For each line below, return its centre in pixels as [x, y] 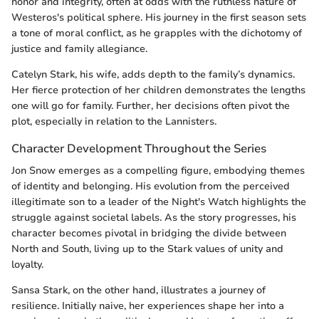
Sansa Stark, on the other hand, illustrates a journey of [138, 291]
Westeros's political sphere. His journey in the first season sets [159, 18]
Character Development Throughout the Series [139, 149]
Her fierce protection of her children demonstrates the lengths [158, 90]
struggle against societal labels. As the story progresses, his [154, 218]
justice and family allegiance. [79, 49]
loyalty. [27, 265]
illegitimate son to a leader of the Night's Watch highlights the [159, 202]
